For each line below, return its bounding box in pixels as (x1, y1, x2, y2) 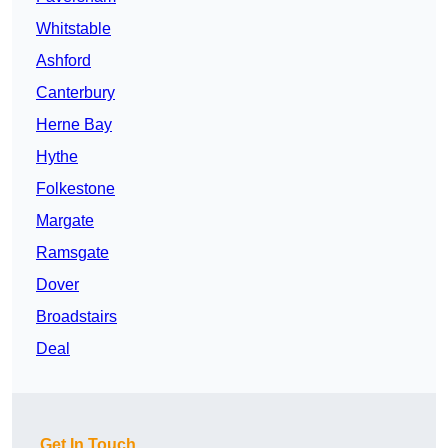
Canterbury (36, 84, 115, 102)
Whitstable (36, 20, 111, 38)
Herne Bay (36, 116, 112, 134)
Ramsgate (36, 244, 109, 262)
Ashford (36, 52, 91, 70)
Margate (36, 212, 94, 230)
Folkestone (36, 180, 115, 198)
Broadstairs (36, 308, 117, 326)
